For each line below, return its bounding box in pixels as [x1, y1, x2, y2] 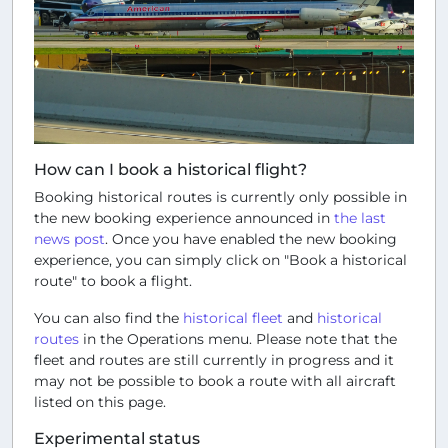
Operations [127, 329, 204, 348]
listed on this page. [34, 392, 166, 411]
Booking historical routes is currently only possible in [34, 187, 407, 206]
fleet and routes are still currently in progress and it [34, 350, 394, 369]
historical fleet [183, 308, 283, 327]
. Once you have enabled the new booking [105, 229, 397, 248]
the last [334, 208, 386, 227]
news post [34, 229, 105, 248]
